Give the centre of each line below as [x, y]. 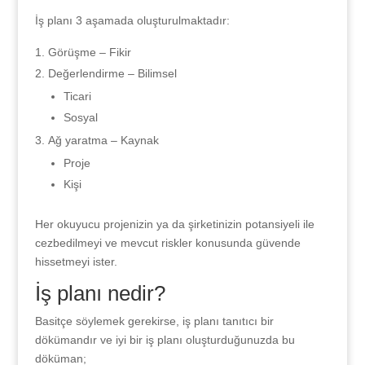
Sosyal [80, 117]
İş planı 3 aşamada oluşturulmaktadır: [132, 20]
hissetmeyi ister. [76, 262]
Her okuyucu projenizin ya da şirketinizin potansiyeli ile [174, 224]
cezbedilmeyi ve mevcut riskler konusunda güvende [167, 243]
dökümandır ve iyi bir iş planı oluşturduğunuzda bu [165, 340]
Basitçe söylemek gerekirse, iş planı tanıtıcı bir [154, 321]
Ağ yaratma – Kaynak [103, 140]
